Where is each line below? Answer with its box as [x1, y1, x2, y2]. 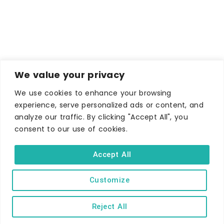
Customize [89, 175, 130, 184]
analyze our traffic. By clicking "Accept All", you [14, 111, 188, 122]
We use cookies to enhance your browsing [14, 87, 171, 98]
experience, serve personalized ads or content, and [14, 99, 203, 110]
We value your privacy [14, 68, 125, 81]
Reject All [91, 201, 127, 211]
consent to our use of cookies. [14, 123, 128, 134]
